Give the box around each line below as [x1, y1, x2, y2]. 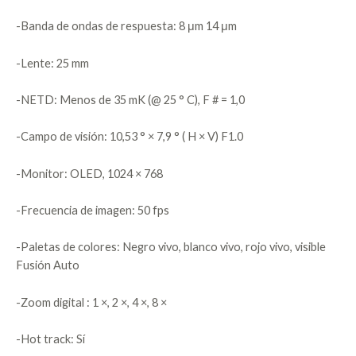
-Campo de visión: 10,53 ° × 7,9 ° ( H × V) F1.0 [16, 130, 243, 144]
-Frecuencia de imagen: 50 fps [16, 203, 169, 217]
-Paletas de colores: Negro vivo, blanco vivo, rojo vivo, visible [16, 240, 326, 254]
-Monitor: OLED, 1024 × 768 [16, 166, 163, 180]
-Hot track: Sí [16, 331, 85, 346]
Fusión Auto [16, 258, 79, 273]
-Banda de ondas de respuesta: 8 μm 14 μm [16, 19, 237, 33]
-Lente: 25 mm [16, 56, 89, 70]
